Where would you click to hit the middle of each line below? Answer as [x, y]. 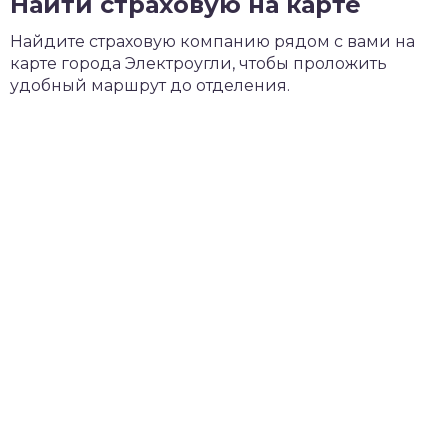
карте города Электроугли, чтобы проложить [198, 63]
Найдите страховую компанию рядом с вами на [212, 41]
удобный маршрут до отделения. [150, 85]
